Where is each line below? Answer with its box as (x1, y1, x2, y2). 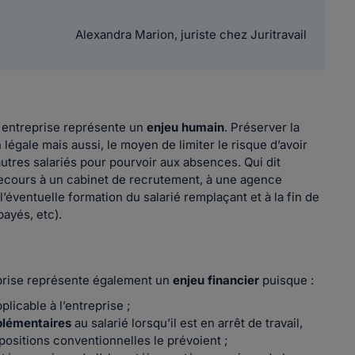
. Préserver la (224, 120, 300, 135)
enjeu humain (147, 120, 225, 135)
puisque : (259, 273, 315, 288)
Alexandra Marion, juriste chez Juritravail (74, 27, 307, 42)
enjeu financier (173, 273, 260, 288)
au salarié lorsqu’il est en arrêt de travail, (71, 315, 303, 330)
